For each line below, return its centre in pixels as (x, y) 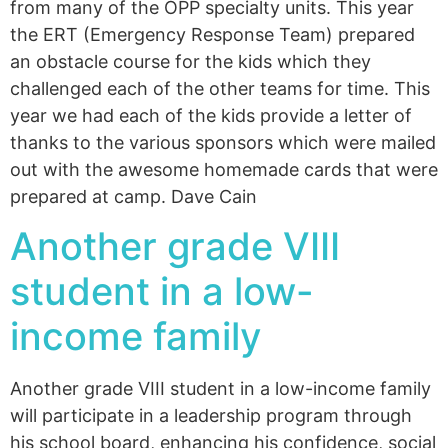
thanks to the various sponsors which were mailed (223, 142)
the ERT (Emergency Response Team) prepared (212, 34)
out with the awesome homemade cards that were (224, 169)
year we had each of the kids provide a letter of (211, 115)
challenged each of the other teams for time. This (220, 88)
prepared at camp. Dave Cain (133, 196)
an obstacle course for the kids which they (190, 61)
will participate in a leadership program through (211, 416)
